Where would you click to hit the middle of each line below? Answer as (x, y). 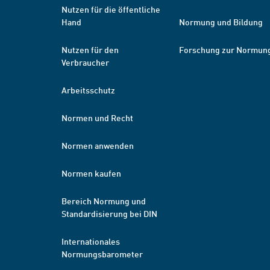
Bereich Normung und (104, 201)
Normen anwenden (98, 145)
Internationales (91, 241)
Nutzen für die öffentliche (111, 9)
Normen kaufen (91, 173)
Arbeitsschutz (88, 90)
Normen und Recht (97, 118)
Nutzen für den (90, 49)
